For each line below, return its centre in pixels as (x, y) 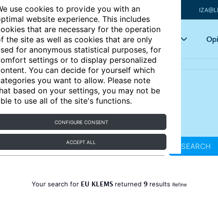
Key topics (157, 39)
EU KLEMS (97, 185)
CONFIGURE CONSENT (81, 122)
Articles (95, 39)
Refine (179, 184)
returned (128, 184)
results (160, 184)
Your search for (56, 184)
